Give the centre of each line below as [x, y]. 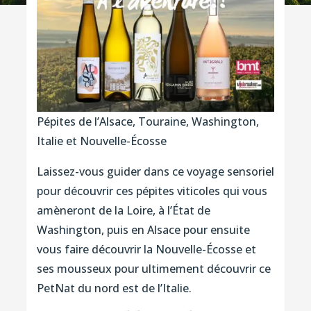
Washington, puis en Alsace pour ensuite [143, 229]
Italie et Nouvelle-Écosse [101, 141]
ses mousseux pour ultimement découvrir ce [153, 268]
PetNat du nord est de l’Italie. [115, 288]
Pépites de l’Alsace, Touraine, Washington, [148, 121]
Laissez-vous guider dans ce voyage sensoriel [155, 171]
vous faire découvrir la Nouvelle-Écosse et [146, 249]
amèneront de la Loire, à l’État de [123, 210]
